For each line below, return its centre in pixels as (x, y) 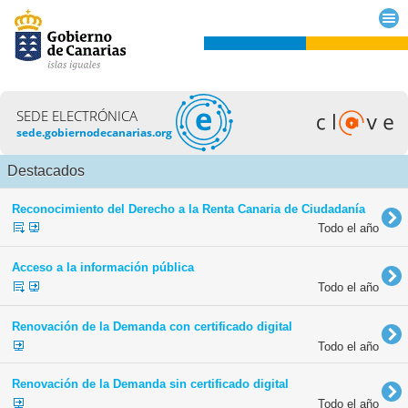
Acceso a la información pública (103, 268)
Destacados (46, 170)
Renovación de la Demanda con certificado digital (152, 327)
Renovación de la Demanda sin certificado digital (150, 384)
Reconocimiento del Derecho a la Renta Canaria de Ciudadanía (189, 209)
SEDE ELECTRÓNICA (77, 115)
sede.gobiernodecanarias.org (95, 132)
